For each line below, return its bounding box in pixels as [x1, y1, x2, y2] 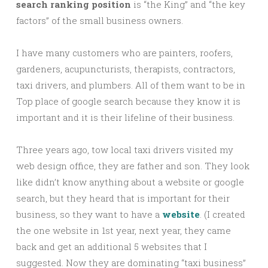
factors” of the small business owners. [16, 14, 183, 26]
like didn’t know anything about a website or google [16, 176, 244, 188]
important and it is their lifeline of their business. [16, 111, 234, 123]
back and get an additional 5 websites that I [16, 240, 207, 252]
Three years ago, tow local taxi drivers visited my [16, 144, 233, 156]
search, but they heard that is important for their [16, 192, 230, 204]
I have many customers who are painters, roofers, [16, 47, 233, 59]
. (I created [200, 208, 245, 220]
